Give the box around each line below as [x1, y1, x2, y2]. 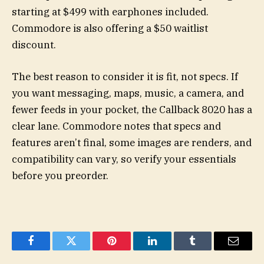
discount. [12, 38, 56, 51]
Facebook [29, 244, 71, 255]
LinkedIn [151, 244, 190, 255]
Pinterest [111, 244, 148, 255]
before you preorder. [12, 169, 108, 183]
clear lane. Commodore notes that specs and [12, 120, 221, 133]
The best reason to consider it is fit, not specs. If [12, 70, 238, 84]
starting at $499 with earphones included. [12, 5, 209, 18]
